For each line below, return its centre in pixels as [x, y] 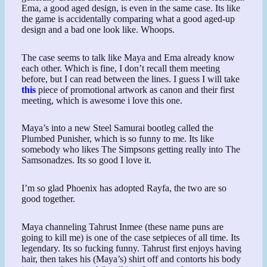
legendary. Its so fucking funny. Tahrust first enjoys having [132, 248]
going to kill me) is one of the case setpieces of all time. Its [131, 237]
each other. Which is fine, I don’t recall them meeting [121, 68]
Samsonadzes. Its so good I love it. [87, 160]
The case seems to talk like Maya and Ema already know [128, 57]
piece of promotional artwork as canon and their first [136, 89]
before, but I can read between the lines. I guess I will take [131, 79]
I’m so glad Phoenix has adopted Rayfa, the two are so [124, 188]
